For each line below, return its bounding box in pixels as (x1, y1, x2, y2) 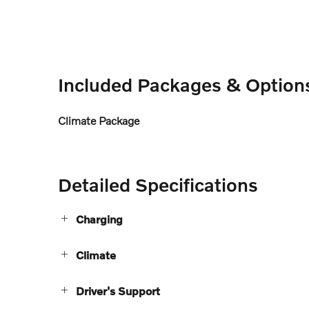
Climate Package (58, 113, 139, 127)
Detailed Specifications (58, 173, 258, 195)
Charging (76, 212, 123, 226)
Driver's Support (76, 283, 160, 297)
